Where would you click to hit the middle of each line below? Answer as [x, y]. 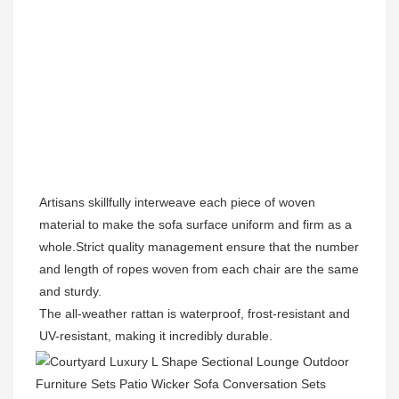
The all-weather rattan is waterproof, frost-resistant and [195, 314]
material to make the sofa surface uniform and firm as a [195, 225]
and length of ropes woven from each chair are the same [199, 269]
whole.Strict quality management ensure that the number [199, 247]
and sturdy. [70, 292]
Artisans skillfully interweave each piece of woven [177, 203]
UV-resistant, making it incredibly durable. [156, 336]
